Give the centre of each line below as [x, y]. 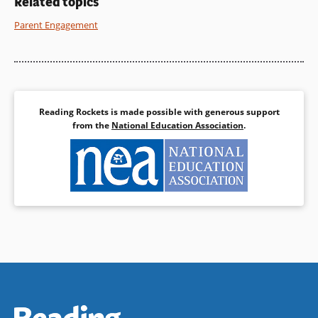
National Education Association [177, 125]
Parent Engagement [56, 24]
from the [92, 125]
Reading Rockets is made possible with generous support [159, 111]
